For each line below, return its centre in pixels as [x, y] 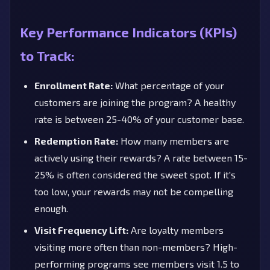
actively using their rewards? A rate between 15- [141, 157]
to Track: [47, 55]
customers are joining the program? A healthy [135, 102]
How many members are [174, 140]
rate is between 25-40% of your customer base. [139, 119]
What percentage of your [168, 85]
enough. [51, 208]
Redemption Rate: [76, 140]
